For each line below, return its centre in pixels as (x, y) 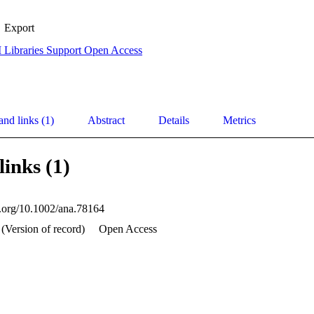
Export (19, 28)
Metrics (239, 121)
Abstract (106, 121)
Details (174, 121)
